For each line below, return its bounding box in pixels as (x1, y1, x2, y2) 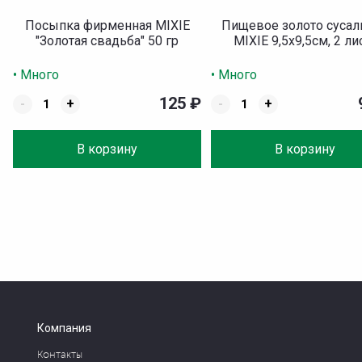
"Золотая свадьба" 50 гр (36, 33, 179, 49)
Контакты (37, 349, 82, 360)
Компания (37, 322, 91, 335)
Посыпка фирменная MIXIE (24, 18, 190, 34)
